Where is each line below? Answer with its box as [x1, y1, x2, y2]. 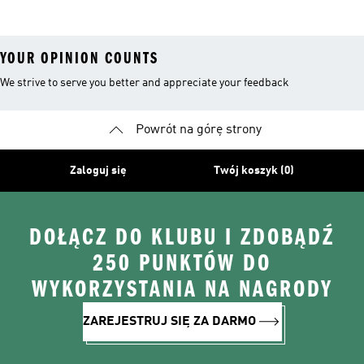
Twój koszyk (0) [214, 165, 295, 176]
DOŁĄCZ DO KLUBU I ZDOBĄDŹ [29, 223, 335, 251]
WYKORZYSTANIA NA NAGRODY [31, 275, 333, 303]
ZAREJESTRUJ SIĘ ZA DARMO [82, 315, 256, 328]
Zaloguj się [69, 165, 127, 176]
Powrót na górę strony [135, 123, 262, 136]
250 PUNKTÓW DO [93, 249, 271, 277]
